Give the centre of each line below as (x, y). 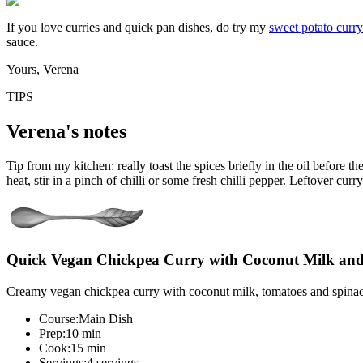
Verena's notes (66, 131)
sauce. (22, 41)
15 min (88, 348)
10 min (83, 334)
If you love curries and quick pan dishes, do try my (138, 27)
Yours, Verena (43, 69)
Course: (59, 319)
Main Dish (106, 319)
